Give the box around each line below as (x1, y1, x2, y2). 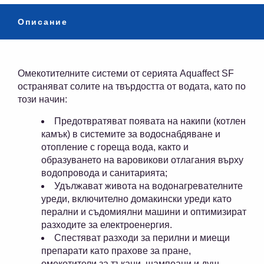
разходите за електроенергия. (41, 220, 172, 230)
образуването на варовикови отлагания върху (41, 155, 243, 166)
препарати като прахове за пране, (41, 246, 191, 256)
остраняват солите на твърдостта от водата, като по (18, 81, 246, 92)
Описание (18, 17, 68, 27)
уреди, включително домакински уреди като (41, 194, 232, 204)
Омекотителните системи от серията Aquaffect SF (18, 68, 234, 79)
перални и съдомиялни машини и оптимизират (41, 207, 246, 217)
